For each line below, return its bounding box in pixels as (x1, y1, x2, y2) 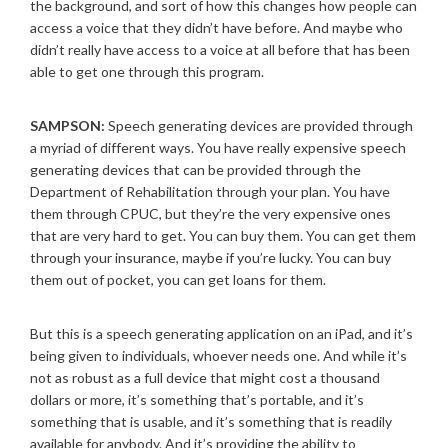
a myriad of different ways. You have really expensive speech (30, 139, 406, 156)
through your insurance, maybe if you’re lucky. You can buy (30, 249, 391, 266)
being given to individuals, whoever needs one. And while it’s (30, 347, 407, 364)
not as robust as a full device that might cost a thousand (30, 369, 380, 386)
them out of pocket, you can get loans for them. (30, 271, 326, 288)
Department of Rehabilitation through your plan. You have (30, 183, 390, 200)
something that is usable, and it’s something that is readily (30, 413, 392, 430)
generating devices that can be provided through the (30, 161, 361, 178)
